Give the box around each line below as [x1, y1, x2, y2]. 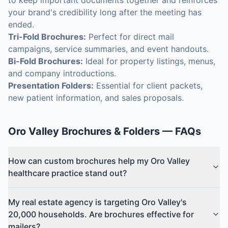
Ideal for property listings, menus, [83, 56, 215, 66]
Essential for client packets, [94, 80, 203, 91]
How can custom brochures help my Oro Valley [8, 156, 190, 166]
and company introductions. [8, 68, 116, 78]
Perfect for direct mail [86, 32, 174, 42]
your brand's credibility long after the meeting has [8, 7, 202, 17]
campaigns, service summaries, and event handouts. [8, 44, 209, 54]
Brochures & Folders [62, 125, 160, 137]
